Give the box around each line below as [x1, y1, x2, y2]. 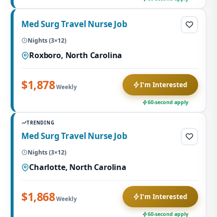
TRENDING [27, 120, 55, 126]
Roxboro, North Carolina [29, 50, 123, 61]
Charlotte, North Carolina [29, 162, 126, 172]
